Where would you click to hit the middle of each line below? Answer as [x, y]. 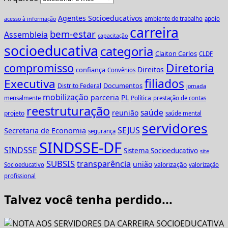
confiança [91, 70]
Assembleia [26, 35]
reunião [125, 113]
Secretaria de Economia [45, 131]
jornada [196, 86]
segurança [102, 131]
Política [141, 98]
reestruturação [68, 111]
